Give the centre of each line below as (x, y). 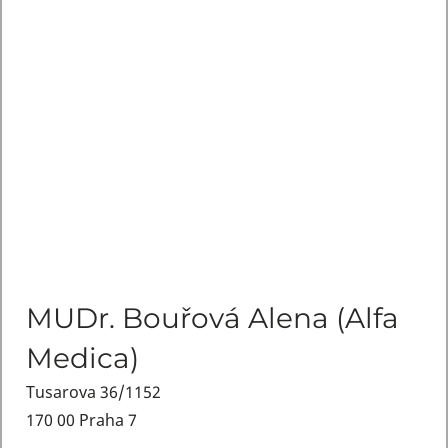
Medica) (82, 358)
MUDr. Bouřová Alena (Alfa (212, 318)
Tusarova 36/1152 (93, 392)
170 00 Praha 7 (81, 420)
